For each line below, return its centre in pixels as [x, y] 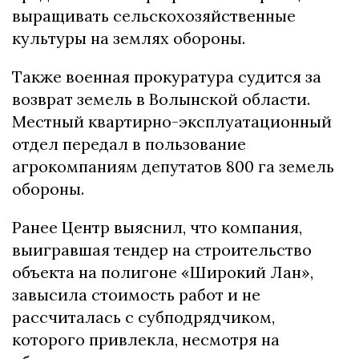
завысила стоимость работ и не [136, 295]
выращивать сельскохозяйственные [154, 16]
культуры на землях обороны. [129, 38]
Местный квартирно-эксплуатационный [172, 122]
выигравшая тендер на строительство [162, 250]
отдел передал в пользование [129, 144]
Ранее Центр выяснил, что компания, [157, 228]
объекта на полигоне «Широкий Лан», [163, 272]
